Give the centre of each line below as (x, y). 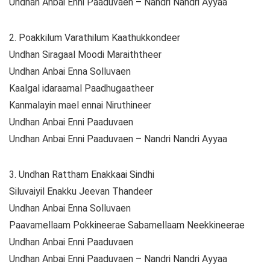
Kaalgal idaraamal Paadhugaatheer (81, 89)
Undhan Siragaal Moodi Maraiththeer (85, 55)
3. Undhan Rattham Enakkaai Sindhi (82, 175)
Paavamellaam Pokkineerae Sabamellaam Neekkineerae (127, 225)
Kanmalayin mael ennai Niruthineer (80, 105)
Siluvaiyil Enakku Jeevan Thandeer (81, 192)
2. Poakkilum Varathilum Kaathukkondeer (95, 38)
